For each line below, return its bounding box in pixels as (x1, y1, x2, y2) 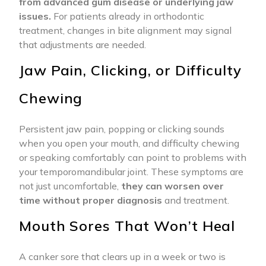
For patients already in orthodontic (51, 10, 204, 23)
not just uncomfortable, (19, 180, 121, 192)
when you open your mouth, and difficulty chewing (19, 137, 239, 150)
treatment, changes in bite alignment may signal (19, 24, 232, 37)
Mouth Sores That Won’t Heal (19, 217, 236, 235)
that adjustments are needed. (19, 39, 146, 51)
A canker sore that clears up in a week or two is (19, 251, 226, 263)
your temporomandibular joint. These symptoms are (19, 166, 243, 178)
